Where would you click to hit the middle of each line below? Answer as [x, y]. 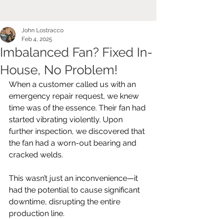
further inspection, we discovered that [78, 131]
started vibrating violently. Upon [67, 120]
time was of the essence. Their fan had [78, 108]
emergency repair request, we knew [75, 96]
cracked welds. [37, 155]
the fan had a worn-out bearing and [74, 143]
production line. [37, 213]
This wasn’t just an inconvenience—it [74, 178]
